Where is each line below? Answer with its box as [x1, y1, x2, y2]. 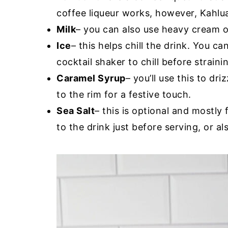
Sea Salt [56, 105, 95, 116]
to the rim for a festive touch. [56, 89, 191, 100]
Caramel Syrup [56, 73, 126, 83]
